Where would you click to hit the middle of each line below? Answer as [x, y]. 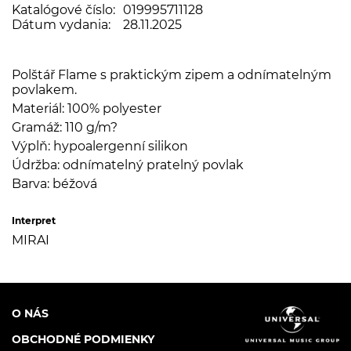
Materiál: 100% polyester [87, 108]
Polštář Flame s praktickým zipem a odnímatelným [172, 74]
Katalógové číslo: [63, 9]
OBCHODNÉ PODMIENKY [83, 339]
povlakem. [44, 89]
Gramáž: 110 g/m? [65, 127]
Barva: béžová [54, 183]
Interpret [34, 220]
